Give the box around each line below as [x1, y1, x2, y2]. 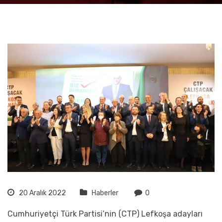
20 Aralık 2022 [17, 189, 66, 198]
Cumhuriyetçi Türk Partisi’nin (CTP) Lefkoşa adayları [7, 209, 203, 219]
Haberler [92, 189, 118, 198]
